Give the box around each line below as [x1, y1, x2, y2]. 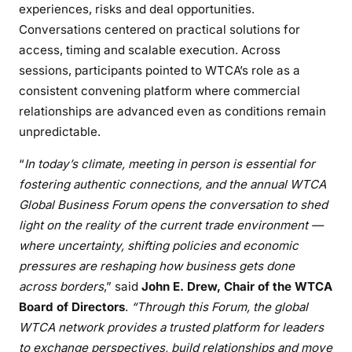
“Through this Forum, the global [131, 299, 308, 315]
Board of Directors [19, 299, 125, 315]
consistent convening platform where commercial [19, 83, 300, 99]
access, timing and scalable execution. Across [19, 42, 280, 58]
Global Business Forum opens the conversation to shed [19, 197, 328, 213]
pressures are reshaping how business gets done [19, 258, 295, 274]
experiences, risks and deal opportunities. [19, 2, 255, 17]
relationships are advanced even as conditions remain [19, 104, 326, 119]
